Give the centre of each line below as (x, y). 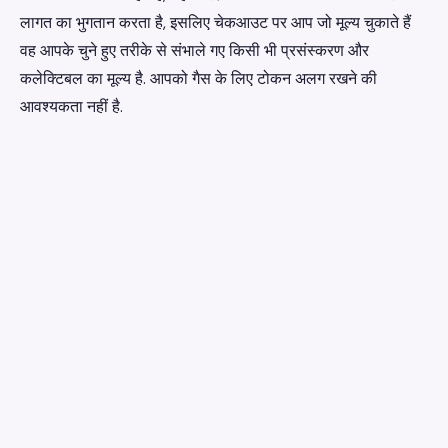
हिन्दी (392, 418)
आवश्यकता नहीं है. (71, 106)
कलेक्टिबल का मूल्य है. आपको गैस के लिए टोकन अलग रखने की (198, 78)
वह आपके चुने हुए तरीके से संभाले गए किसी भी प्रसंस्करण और (194, 50)
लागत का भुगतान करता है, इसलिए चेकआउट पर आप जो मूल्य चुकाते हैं (215, 22)
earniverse (66, 418)
